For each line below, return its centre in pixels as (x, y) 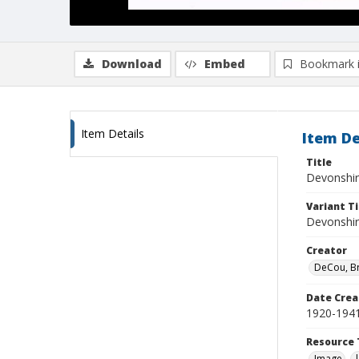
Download (132, 64)
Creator (327, 250)
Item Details (113, 133)
